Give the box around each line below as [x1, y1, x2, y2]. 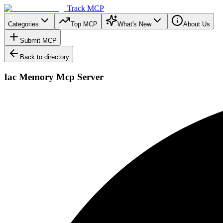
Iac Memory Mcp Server [4, 71, 104, 82]
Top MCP [71, 20, 98, 28]
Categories [8, 20, 39, 28]
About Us [183, 20, 210, 28]
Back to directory [20, 53, 69, 61]
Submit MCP [20, 37, 57, 44]
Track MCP [67, 4, 104, 12]
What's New [117, 20, 151, 28]
